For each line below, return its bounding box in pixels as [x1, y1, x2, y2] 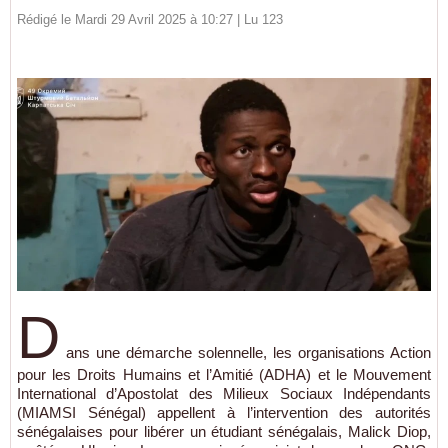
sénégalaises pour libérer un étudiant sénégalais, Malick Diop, [17, 423, 431, 441]
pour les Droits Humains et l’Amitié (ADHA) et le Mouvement [17, 366, 431, 384]
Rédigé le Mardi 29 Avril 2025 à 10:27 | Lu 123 [17, 12, 283, 27]
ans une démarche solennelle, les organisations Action [66, 344, 431, 362]
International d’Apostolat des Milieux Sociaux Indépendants [17, 385, 431, 403]
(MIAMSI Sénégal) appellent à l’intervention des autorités [17, 404, 431, 422]
